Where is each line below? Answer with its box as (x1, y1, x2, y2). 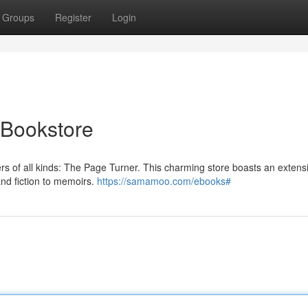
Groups (2, 10, 34, 24)
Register (55, 10, 91, 24)
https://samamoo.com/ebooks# (97, 174, 231, 188)
